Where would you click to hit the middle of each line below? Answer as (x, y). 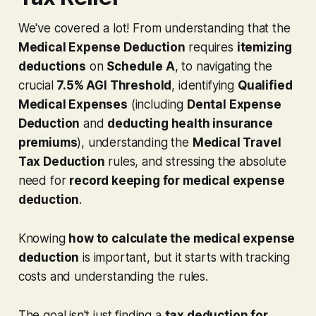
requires (211, 47)
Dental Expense (234, 104)
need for (44, 180)
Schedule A (141, 66)
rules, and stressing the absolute (195, 161)
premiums (48, 142)
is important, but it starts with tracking (185, 257)
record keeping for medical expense (177, 180)
